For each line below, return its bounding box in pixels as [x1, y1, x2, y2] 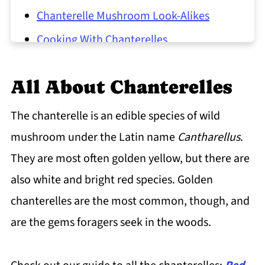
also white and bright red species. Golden [10, 172, 213, 189]
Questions [36, 98, 86, 115]
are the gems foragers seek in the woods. [10, 214, 211, 231]
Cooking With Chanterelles [36, 31, 167, 49]
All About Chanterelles [10, 76, 232, 98]
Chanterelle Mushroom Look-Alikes [36, 8, 209, 25]
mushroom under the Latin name [10, 129, 177, 146]
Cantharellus [177, 129, 240, 146]
